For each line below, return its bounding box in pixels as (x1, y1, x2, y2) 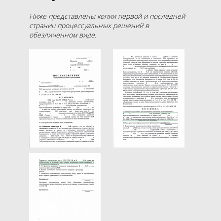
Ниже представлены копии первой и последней (29, 11, 185, 21)
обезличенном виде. (29, 30, 96, 39)
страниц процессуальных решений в (29, 20, 149, 30)
